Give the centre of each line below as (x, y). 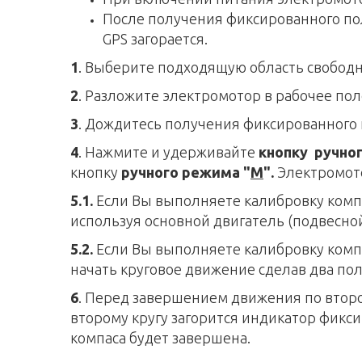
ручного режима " (186, 172)
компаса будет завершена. (160, 338)
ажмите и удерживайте (177, 152)
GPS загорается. (155, 39)
